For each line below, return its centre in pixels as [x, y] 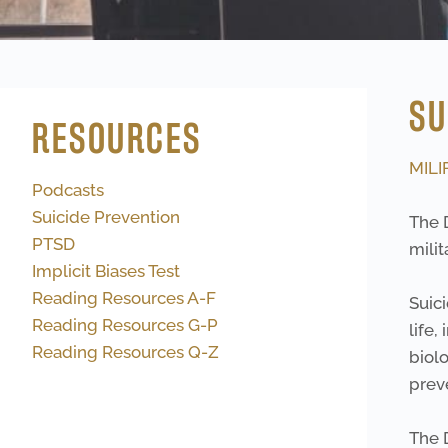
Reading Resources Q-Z [125, 352]
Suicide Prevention [106, 217]
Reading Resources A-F [124, 298]
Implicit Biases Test [106, 271]
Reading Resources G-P [125, 325]
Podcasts [68, 190]
